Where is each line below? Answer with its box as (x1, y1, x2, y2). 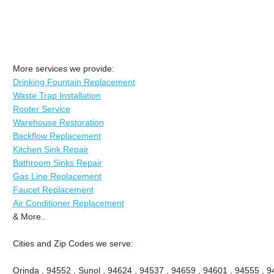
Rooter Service (12, 103, 70, 114)
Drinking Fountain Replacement (12, 76, 135, 87)
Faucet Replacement (12, 184, 94, 194)
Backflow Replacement (12, 130, 101, 141)
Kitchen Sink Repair (12, 144, 89, 154)
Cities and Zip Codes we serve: (12, 238, 133, 248)
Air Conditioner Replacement (12, 198, 124, 208)
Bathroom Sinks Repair (12, 157, 102, 168)
